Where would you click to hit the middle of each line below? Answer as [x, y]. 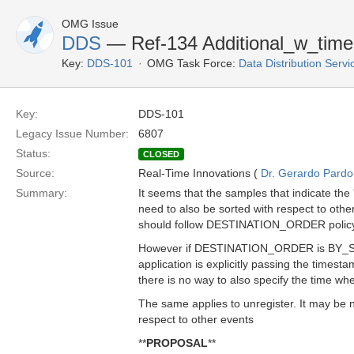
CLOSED [161, 154]
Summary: [41, 193]
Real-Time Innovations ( [200, 173]
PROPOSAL [177, 343]
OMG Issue [90, 24]
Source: [35, 173]
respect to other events [196, 319]
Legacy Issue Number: [72, 134]
